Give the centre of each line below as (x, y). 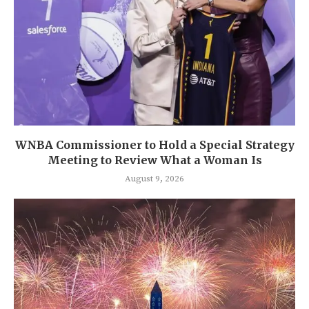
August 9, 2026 (154, 179)
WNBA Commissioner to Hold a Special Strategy (154, 145)
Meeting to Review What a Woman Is (154, 160)
